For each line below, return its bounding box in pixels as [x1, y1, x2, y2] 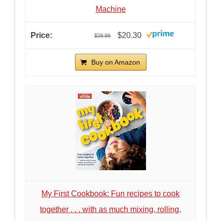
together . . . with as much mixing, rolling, [40, 205, 181, 214]
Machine [95, 4, 126, 13]
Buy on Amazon [91, 58, 140, 67]
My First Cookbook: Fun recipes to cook [41, 189, 180, 198]
